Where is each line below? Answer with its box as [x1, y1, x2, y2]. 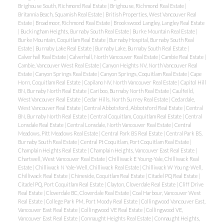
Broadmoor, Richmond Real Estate [35, 19, 111, 26]
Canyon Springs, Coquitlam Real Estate [100, 70, 188, 77]
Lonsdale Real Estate [17, 121, 64, 128]
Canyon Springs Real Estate [35, 70, 98, 77]
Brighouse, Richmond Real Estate [109, 2, 185, 9]
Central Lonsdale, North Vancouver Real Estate [66, 121, 172, 128]
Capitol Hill [180, 79, 206, 86]
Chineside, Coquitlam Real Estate [70, 172, 145, 179]
